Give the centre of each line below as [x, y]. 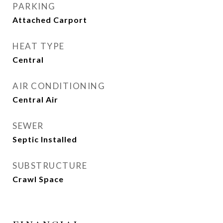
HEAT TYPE [39, 46]
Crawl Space [38, 179]
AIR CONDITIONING [59, 86]
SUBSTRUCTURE [50, 166]
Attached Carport [50, 20]
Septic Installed [45, 139]
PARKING [34, 6]
